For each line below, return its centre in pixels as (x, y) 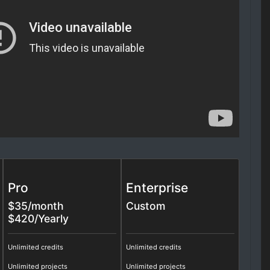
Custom (146, 206)
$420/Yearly (39, 219)
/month (46, 206)
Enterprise (159, 188)
